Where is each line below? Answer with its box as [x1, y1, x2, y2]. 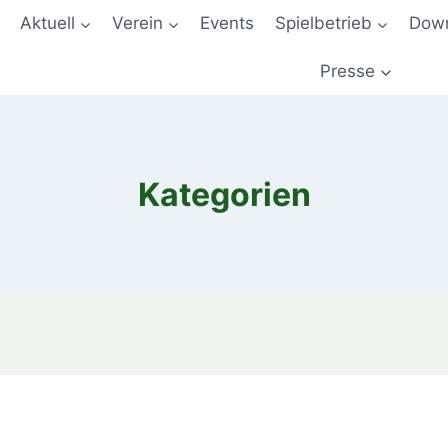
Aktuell [19, 13, 75, 34]
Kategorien [137, 174, 311, 214]
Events [200, 13, 255, 34]
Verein [111, 13, 163, 34]
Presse [320, 60, 375, 81]
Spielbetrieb [274, 13, 372, 34]
